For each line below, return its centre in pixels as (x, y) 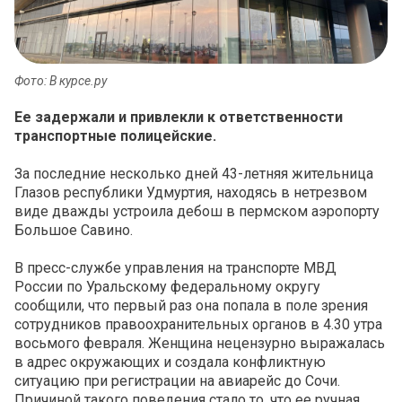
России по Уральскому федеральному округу (167, 287)
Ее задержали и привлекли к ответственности (179, 118)
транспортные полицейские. (115, 136)
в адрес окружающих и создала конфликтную (170, 363)
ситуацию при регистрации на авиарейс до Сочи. (177, 381)
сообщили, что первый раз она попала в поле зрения (191, 306)
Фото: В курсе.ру (61, 81)
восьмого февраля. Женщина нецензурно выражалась (200, 344)
